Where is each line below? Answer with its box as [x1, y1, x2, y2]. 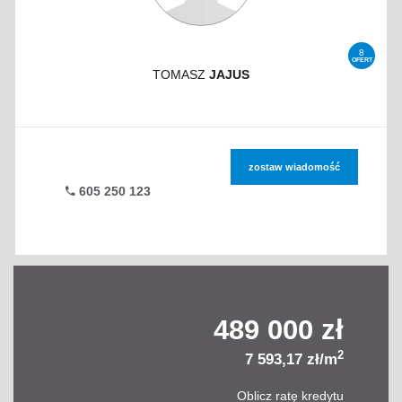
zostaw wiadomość [248, 161, 340, 172]
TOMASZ [153, 66, 209, 82]
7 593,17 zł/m [245, 350, 337, 368]
